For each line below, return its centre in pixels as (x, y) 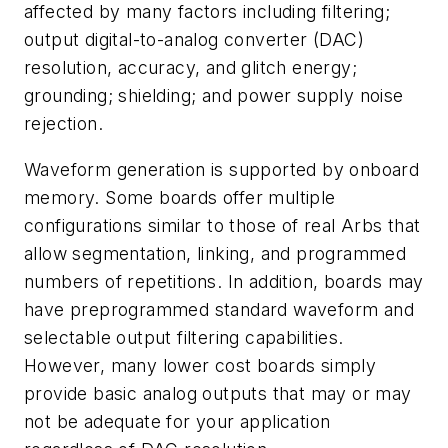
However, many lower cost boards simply (200, 365)
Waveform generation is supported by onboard (222, 169)
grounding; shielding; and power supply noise (214, 96)
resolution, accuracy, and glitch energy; (190, 68)
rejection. (64, 124)
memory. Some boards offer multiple (180, 197)
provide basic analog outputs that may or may (218, 393)
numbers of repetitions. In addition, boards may (224, 281)
